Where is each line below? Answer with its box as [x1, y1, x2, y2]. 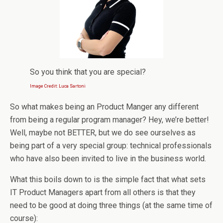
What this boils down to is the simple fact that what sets [10, 175, 206, 184]
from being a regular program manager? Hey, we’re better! [10, 115, 209, 124]
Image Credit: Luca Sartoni [30, 84, 86, 89]
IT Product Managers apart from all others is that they [10, 188, 196, 197]
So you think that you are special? [30, 67, 146, 77]
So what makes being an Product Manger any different [10, 102, 199, 111]
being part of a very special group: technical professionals [10, 141, 212, 150]
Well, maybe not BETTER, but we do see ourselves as [10, 128, 196, 137]
